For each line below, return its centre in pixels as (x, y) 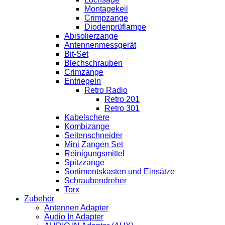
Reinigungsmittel (94, 153)
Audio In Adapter (74, 216)
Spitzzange (84, 162)
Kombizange (87, 126)
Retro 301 (122, 108)
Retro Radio (106, 90)
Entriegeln (83, 81)
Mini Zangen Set (94, 144)
